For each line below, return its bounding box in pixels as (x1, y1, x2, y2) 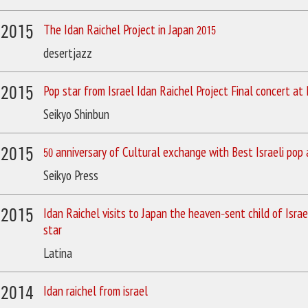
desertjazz (43, 47, 92, 60)
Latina (43, 247, 72, 261)
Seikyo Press (43, 170, 98, 183)
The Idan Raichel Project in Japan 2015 (43, 24, 216, 37)
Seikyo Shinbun (43, 109, 109, 122)
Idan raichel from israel (43, 285, 148, 298)
